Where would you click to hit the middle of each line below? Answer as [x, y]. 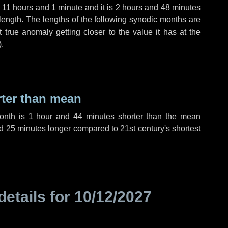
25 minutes [26, 129]
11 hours [18, 7]
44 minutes [94, 116]
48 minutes [181, 7]
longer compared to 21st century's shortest [123, 129]
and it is [99, 7]
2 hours [129, 7]
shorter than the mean [157, 116]
